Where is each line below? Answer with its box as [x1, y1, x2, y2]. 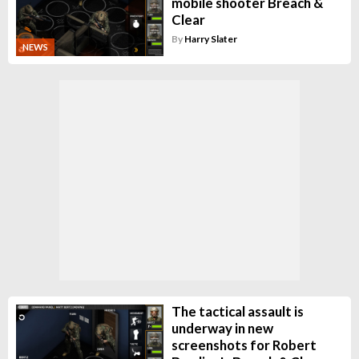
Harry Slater [184, 32, 237, 45]
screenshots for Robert [171, 336, 317, 353]
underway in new [171, 319, 273, 337]
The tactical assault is [171, 302, 304, 320]
